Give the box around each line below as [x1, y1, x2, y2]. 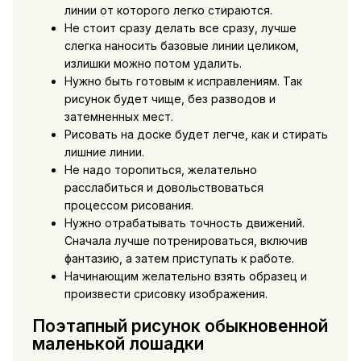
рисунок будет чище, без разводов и [64, 92, 276, 106]
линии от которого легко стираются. [64, 3, 272, 18]
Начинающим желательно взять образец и [64, 269, 307, 284]
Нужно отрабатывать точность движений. [64, 216, 305, 230]
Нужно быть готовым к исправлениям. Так [64, 74, 302, 89]
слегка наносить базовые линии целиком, [64, 39, 299, 53]
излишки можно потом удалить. [64, 56, 242, 71]
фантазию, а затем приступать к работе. [64, 251, 294, 266]
